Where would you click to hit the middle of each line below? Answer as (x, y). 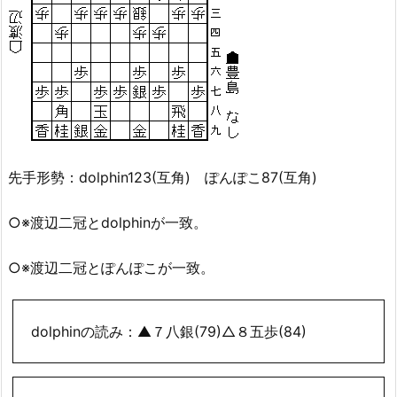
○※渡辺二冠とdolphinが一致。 (108, 223)
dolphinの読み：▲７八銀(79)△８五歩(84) (169, 331)
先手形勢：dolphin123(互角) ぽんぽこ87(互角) (163, 178)
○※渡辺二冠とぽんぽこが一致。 (111, 268)
